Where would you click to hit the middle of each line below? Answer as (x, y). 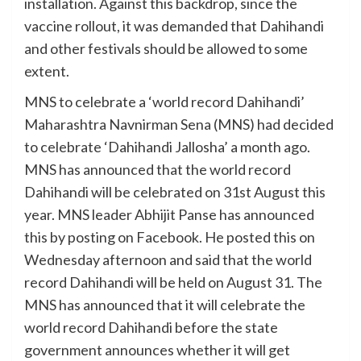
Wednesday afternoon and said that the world (168, 259)
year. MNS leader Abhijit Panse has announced (169, 214)
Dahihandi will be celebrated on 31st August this (175, 192)
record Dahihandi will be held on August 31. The (173, 282)
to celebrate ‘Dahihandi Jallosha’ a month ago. (167, 147)
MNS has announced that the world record (158, 169)
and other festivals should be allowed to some (166, 48)
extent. (47, 71)
